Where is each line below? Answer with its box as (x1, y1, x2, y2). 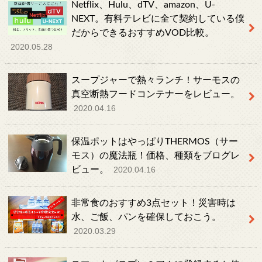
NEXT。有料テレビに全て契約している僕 (71, 14, 244, 24)
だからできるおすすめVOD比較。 (71, 28, 214, 38)
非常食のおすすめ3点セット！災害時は (71, 198, 236, 208)
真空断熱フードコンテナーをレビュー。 (71, 89, 240, 99)
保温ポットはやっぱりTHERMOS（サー (71, 137, 238, 147)
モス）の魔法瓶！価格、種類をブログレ (71, 151, 240, 161)
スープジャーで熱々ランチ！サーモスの (71, 75, 240, 85)
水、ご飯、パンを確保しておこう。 (71, 212, 221, 222)
